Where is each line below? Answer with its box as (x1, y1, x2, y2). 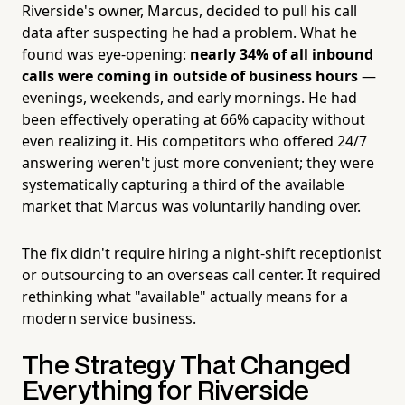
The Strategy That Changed (22, 353, 351, 379)
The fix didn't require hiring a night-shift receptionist (22, 242, 381, 263)
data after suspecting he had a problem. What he (22, 22, 357, 42)
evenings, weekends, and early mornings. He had (22, 87, 357, 108)
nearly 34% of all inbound (190, 43, 373, 64)
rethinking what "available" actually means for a (22, 286, 348, 306)
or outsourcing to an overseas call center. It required (22, 264, 381, 285)
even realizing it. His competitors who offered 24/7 (22, 130, 367, 151)
